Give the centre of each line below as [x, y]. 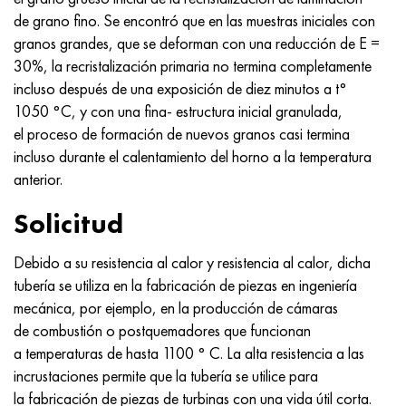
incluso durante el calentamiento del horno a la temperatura [193, 156]
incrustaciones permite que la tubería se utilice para [166, 376]
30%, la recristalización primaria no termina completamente [193, 65]
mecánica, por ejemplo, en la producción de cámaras [176, 308]
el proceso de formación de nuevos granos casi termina [182, 133]
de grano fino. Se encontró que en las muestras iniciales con [194, 20]
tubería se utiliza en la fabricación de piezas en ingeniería [185, 285]
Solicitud [68, 224]
